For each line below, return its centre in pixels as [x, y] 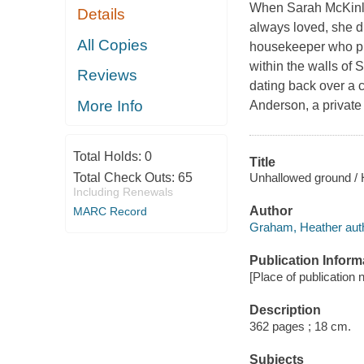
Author [271, 211]
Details [102, 15]
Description [285, 310]
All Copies [113, 45]
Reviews [108, 76]
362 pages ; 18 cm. [300, 326]
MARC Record [110, 212]
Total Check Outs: [125, 178]
